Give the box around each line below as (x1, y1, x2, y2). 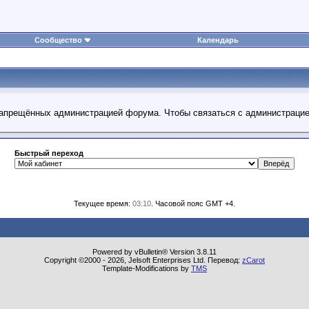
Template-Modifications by (102, 263, 191, 272)
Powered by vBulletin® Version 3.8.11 (92, 247, 217, 256)
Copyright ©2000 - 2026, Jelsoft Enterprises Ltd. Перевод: (44, 255, 242, 264)
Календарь (197, 36, 239, 45)
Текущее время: (74, 199, 132, 208)
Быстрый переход (14, 148, 83, 157)
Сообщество (34, 36, 82, 45)
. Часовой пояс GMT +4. (151, 199, 235, 208)
